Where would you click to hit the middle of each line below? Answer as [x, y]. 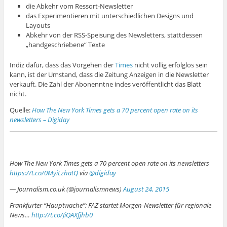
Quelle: [21, 110]
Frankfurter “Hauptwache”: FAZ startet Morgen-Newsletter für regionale [110, 205]
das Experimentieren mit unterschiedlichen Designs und [110, 16]
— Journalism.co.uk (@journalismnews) [66, 189]
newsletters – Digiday [39, 120]
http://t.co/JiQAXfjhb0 [62, 215]
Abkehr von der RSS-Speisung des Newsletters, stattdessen [115, 35]
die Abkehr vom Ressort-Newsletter [80, 6]
